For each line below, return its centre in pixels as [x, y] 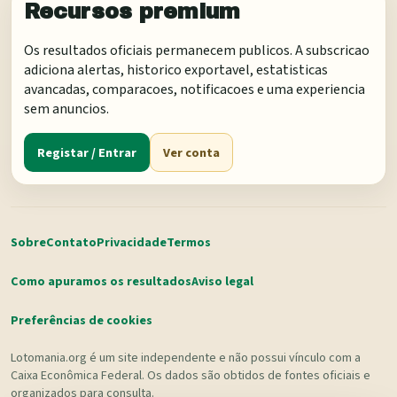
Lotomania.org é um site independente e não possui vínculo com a [186, 358]
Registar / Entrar [87, 152]
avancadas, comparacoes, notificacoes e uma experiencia [195, 90]
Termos [189, 243]
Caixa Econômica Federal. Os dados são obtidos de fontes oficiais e [191, 376]
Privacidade [132, 243]
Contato [71, 243]
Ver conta [191, 152]
